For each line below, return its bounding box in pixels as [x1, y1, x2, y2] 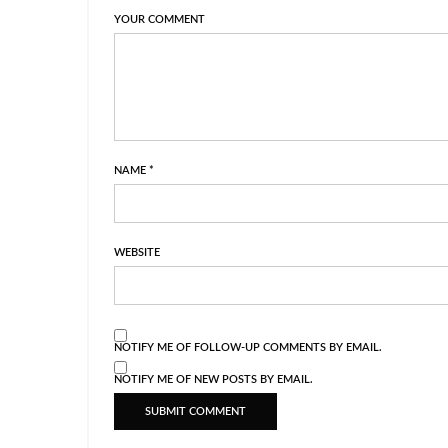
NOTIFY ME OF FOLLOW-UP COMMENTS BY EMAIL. [114, 341, 383, 353]
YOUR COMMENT [114, 13, 205, 25]
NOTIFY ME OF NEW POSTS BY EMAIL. [114, 373, 314, 385]
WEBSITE [114, 246, 160, 258]
